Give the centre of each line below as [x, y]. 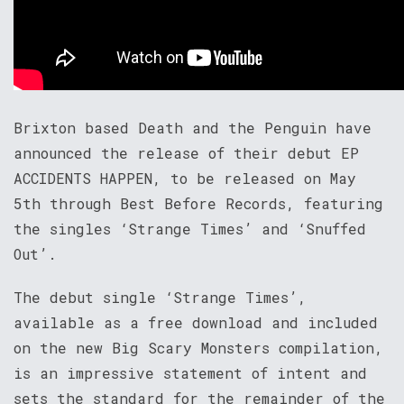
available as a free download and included [196, 322]
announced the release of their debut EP [186, 153]
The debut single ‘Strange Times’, [160, 297]
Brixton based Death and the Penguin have [193, 128]
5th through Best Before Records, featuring [198, 203]
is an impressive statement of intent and [190, 373]
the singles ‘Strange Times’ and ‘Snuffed [190, 229]
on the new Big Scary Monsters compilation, [198, 348]
